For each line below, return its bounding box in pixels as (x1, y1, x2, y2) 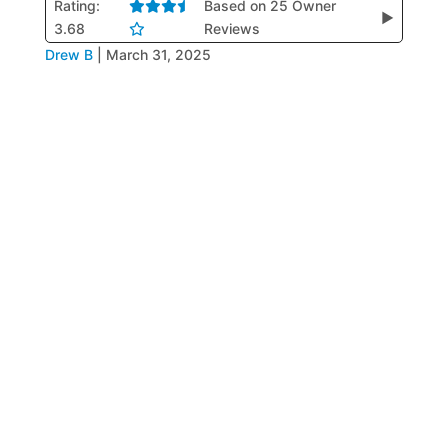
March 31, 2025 (105, 46, 211, 63)
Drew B (44, 46, 93, 63)
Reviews (203, 20, 260, 37)
